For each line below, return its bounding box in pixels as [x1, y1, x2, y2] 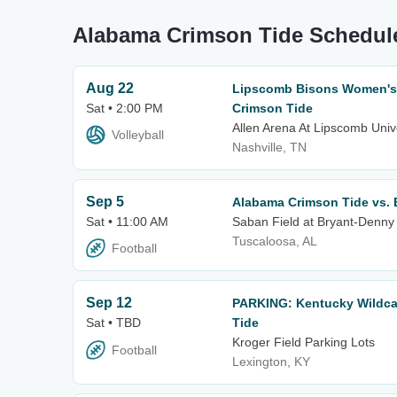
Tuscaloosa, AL [232, 234, 317, 248]
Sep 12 [86, 295, 132, 311]
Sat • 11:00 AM [86, 214, 168, 229]
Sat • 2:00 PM [86, 101, 163, 115]
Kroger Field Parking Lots [232, 335, 375, 350]
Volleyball [112, 128, 164, 143]
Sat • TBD [86, 315, 141, 331]
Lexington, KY [232, 354, 310, 370]
